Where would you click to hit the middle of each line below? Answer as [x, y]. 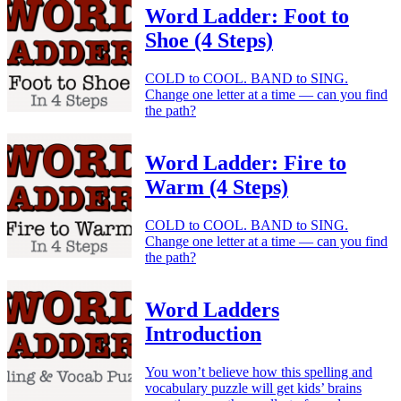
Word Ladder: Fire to [246, 163]
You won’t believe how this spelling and [259, 372]
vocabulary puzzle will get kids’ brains [253, 388]
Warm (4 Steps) [217, 188]
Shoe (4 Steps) [209, 41]
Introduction [203, 334]
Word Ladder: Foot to [247, 17]
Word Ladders [212, 310]
